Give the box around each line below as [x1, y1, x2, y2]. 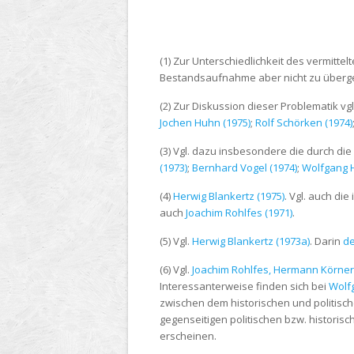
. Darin [310, 234, 343, 249]
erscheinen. [160, 329, 217, 344]
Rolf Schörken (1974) [255, 115, 352, 130]
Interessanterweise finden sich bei [160, 279, 329, 294]
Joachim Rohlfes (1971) [186, 205, 292, 220]
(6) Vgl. [160, 262, 192, 277]
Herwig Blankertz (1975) [173, 189, 284, 204]
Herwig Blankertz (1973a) [192, 234, 310, 249]
